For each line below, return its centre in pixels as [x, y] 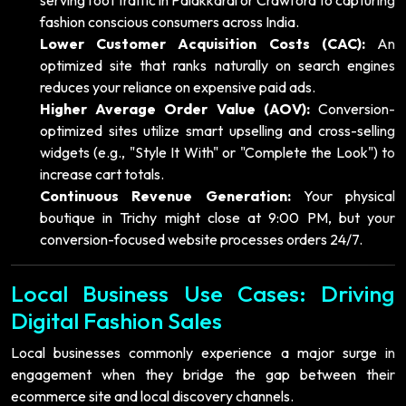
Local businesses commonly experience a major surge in [203, 352]
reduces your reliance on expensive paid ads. [178, 87]
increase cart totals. [102, 174]
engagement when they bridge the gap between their [203, 374]
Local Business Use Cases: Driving [203, 293]
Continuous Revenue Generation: [165, 195]
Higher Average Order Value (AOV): [175, 108]
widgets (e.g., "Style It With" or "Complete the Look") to [217, 152]
